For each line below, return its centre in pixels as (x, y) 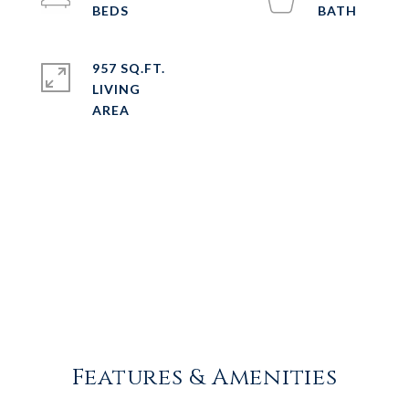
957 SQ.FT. (129, 68)
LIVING (116, 89)
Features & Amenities (204, 378)
